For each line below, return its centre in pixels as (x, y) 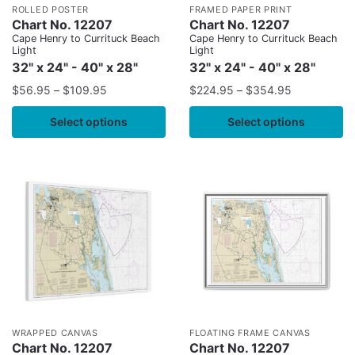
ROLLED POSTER (51, 10)
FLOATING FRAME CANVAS (250, 333)
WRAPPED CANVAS (55, 333)
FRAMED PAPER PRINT (241, 10)
